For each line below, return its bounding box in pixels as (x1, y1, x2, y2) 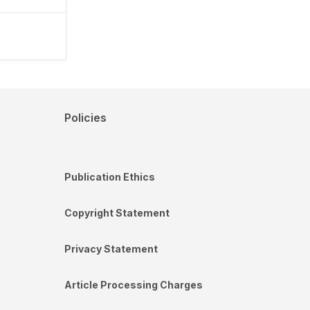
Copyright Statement (64, 206, 170, 219)
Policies (64, 110, 107, 125)
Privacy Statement (64, 242, 158, 255)
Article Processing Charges (64, 278, 203, 291)
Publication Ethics (64, 170, 155, 183)
